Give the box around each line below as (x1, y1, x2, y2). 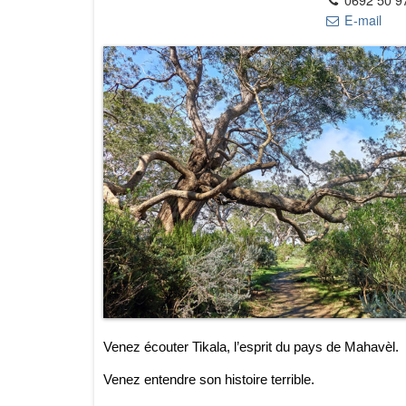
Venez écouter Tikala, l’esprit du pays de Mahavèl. (103, 339, 399, 354)
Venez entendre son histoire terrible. (103, 371, 314, 387)
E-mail (341, 10, 382, 29)
